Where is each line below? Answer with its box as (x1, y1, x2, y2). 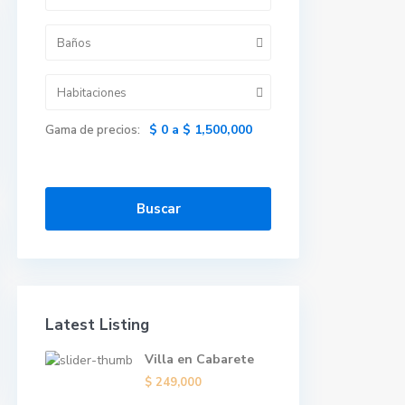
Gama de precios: (45, 122, 140, 138)
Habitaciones (57, 85, 127, 101)
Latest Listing (45, 315, 149, 335)
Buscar (136, 200, 181, 218)
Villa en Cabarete (145, 351, 254, 368)
